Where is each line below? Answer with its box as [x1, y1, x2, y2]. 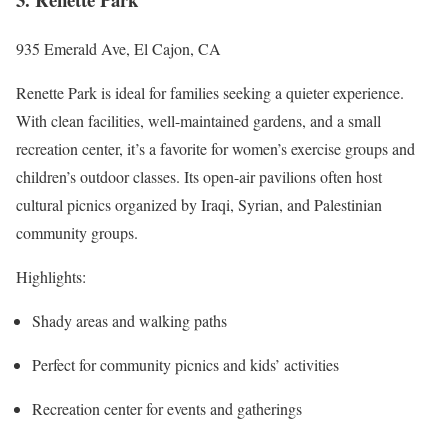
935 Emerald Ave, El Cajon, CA [16, 38, 221, 60]
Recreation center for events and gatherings [32, 398, 302, 420]
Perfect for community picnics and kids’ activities [32, 354, 339, 376]
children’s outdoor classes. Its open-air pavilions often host [16, 166, 382, 188]
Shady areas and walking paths [32, 310, 227, 332]
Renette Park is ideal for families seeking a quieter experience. [16, 82, 404, 104]
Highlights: [16, 266, 86, 288]
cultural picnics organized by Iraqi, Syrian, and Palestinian [16, 194, 382, 216]
